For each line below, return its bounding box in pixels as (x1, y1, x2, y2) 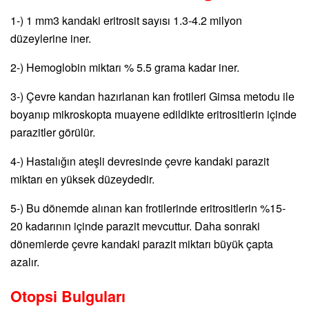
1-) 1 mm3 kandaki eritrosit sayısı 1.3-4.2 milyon (10, 12, 242, 28)
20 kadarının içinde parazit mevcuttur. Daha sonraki (10, 217, 260, 234)
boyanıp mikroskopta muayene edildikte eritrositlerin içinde (10, 106, 297, 122)
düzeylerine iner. (10, 30, 91, 46)
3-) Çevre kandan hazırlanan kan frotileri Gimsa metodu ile (10, 88, 295, 104)
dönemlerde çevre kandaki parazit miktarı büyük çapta (10, 235, 273, 252)
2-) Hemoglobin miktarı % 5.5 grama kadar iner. (10, 59, 239, 75)
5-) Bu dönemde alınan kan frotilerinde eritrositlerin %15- (10, 199, 286, 216)
